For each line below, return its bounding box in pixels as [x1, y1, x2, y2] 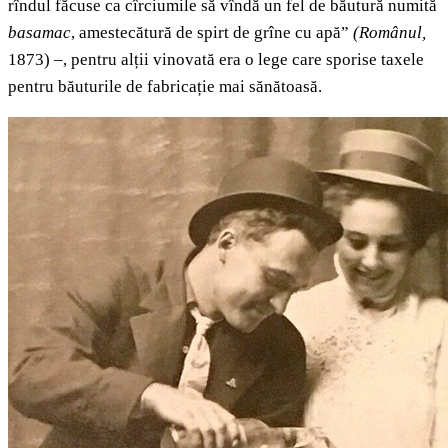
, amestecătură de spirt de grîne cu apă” [71, 23, 353, 43]
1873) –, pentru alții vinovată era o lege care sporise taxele [8, 50, 424, 70]
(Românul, [353, 23, 426, 43]
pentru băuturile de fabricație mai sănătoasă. [8, 77, 322, 97]
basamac [8, 23, 71, 43]
